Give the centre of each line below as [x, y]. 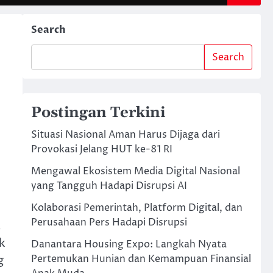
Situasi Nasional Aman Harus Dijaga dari [125, 135]
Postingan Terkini [98, 113]
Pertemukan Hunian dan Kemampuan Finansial [141, 259]
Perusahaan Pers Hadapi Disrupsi [109, 222]
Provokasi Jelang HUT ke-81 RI [101, 149]
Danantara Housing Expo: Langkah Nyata [129, 244]
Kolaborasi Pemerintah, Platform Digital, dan [136, 208]
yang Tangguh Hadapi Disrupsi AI [109, 186]
